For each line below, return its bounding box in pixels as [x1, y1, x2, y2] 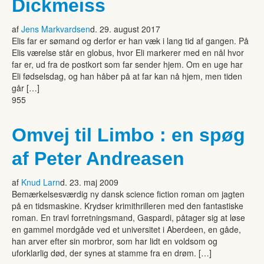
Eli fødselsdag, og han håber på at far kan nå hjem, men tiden [12, 70, 242, 82]
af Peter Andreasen [12, 147, 184, 169]
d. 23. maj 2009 [60, 176, 118, 188]
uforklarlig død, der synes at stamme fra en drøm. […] [12, 246, 212, 259]
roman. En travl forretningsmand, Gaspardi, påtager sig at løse [12, 211, 245, 223]
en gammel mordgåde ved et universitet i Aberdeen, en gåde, [12, 223, 241, 235]
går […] [12, 81, 39, 94]
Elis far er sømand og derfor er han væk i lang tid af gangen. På [12, 34, 249, 47]
